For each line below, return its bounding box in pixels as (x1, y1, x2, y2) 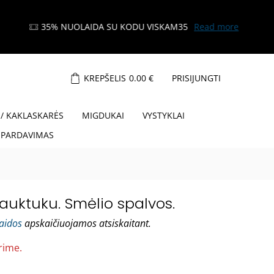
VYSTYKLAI (142, 109, 185, 121)
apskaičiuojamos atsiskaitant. (22, 217, 151, 231)
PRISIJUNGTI (172, 72, 221, 84)
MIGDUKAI (81, 109, 124, 121)
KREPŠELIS (84, 72, 126, 84)
